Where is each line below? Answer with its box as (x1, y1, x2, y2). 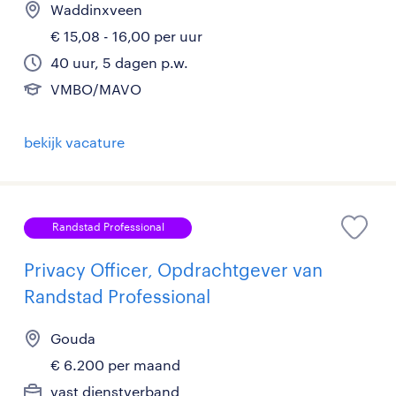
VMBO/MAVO (50, 80, 141, 97)
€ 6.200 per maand (50, 355, 180, 373)
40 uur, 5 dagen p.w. (50, 53, 188, 71)
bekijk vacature (24, 133, 125, 150)
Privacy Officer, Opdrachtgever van (24, 258, 323, 280)
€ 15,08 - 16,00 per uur (50, 27, 202, 44)
